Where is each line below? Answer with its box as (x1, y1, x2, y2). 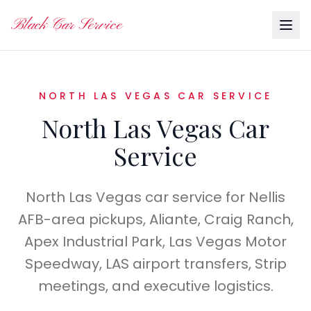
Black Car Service (11, 15, 122, 35)
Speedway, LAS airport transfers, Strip (24, 254, 287, 274)
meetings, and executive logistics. (37, 276, 274, 296)
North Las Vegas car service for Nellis (26, 187, 285, 207)
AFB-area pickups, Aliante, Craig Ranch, (17, 210, 294, 229)
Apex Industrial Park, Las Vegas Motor (24, 232, 287, 251)
